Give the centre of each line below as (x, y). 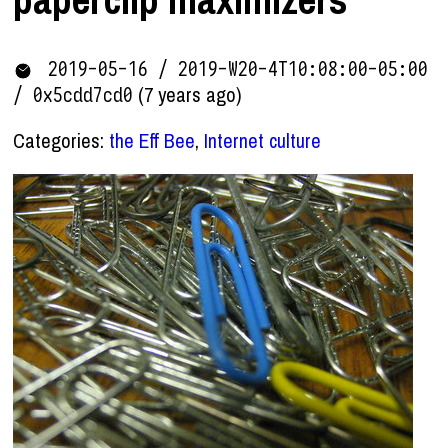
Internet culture (263, 140)
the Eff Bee (152, 140)
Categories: (61, 140)
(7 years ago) (190, 94)
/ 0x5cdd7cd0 (73, 94)
